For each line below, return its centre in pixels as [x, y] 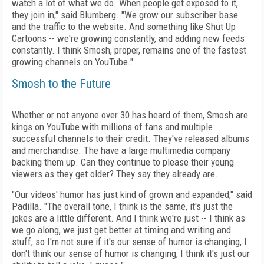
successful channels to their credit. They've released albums [131, 138]
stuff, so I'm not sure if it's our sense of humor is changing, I [129, 242]
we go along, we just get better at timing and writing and [121, 230]
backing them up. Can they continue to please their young [123, 162]
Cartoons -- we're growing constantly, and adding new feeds [128, 38]
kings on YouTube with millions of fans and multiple [112, 127]
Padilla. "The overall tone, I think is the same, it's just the [122, 206]
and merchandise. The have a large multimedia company [121, 150]
